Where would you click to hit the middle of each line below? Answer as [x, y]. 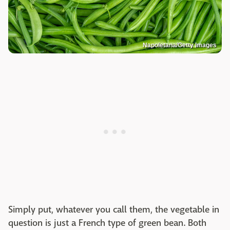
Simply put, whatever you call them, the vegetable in [114, 209]
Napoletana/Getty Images [180, 45]
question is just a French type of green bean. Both [107, 223]
